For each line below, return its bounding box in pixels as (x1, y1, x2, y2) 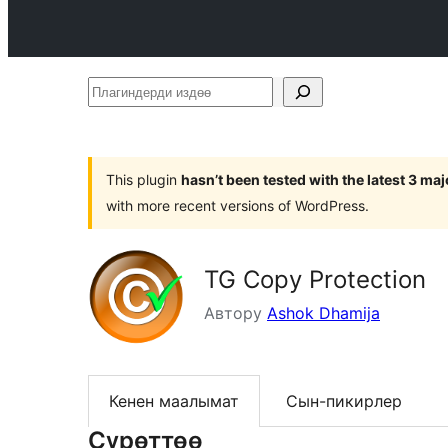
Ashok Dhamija (267, 303, 380, 323)
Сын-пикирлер (286, 391, 402, 412)
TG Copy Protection (204, 265, 426, 294)
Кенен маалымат (109, 391, 239, 412)
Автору (204, 303, 267, 323)
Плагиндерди (87, 81, 192, 101)
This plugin (106, 171, 181, 188)
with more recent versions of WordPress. (106, 197, 369, 214)
